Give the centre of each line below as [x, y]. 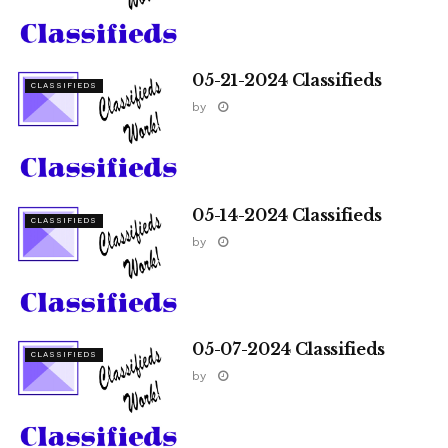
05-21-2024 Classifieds [287, 80]
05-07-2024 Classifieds [289, 349]
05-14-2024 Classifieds [287, 214]
